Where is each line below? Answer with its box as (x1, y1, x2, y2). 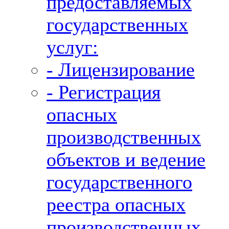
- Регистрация (47, 81, 161, 103)
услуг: (47, 36, 98, 58)
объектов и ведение (47, 149, 205, 170)
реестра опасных (47, 194, 186, 215)
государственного (47, 171, 192, 193)
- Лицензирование (47, 59, 195, 80)
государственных (47, 14, 188, 35)
